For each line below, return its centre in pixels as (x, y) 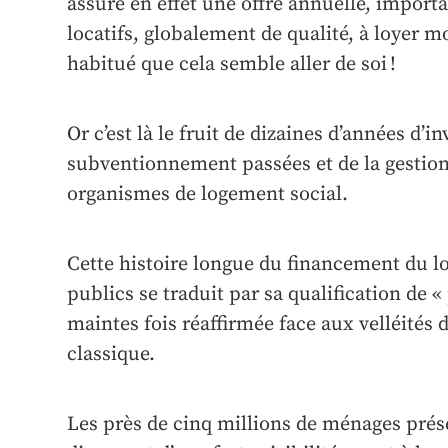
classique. (111, 355)
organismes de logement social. (207, 195)
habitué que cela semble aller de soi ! (231, 65)
